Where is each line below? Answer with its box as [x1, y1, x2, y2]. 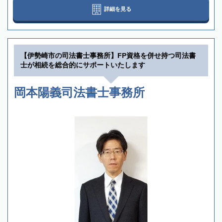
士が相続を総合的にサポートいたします [20, 61, 145, 69]
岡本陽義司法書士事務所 [14, 86, 145, 100]
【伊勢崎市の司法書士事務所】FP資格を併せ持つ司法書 [20, 52, 196, 60]
